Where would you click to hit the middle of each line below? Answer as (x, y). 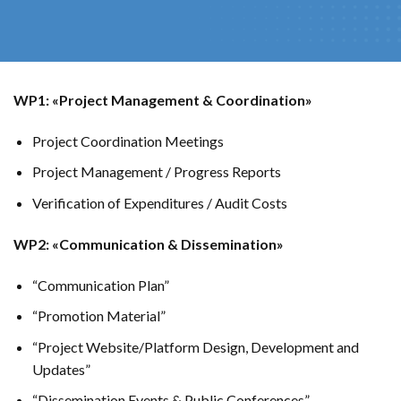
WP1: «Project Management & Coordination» (163, 100)
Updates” (61, 369)
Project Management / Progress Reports (156, 172)
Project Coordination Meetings (128, 141)
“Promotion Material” (98, 316)
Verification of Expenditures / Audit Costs (159, 202)
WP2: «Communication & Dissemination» (149, 243)
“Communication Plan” (100, 285)
